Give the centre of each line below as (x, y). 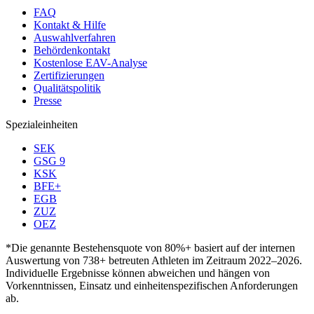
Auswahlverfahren (75, 38)
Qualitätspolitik (67, 88)
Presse (48, 101)
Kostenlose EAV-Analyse (90, 63)
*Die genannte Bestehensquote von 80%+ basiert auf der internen (150, 248)
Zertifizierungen (69, 76)
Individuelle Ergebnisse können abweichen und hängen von (138, 273)
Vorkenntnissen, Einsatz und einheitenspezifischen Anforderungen (152, 286)
